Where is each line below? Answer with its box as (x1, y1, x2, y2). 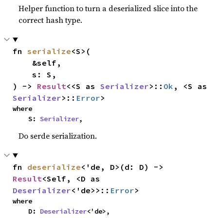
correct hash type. (18, 15, 83, 25)
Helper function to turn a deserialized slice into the (18, 3, 198, 14)
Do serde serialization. (18, 130, 97, 141)
